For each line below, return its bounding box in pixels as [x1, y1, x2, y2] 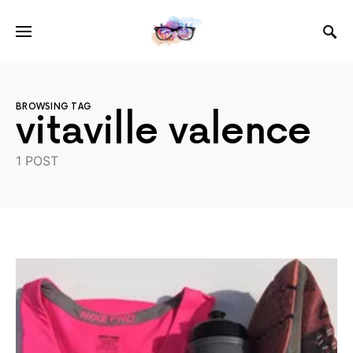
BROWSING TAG [16, 102, 92, 112]
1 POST [16, 153, 58, 169]
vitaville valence [16, 110, 311, 154]
